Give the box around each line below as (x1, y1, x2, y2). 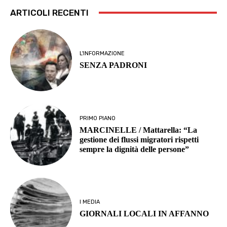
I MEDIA (80, 198, 100, 205)
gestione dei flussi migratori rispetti (80, 135, 199, 144)
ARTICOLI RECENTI (10, 7, 89, 18)
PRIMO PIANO (80, 115, 116, 122)
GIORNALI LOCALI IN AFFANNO (80, 209, 209, 218)
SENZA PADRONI (80, 61, 147, 70)
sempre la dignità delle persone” (80, 144, 190, 154)
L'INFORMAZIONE (80, 50, 125, 57)
